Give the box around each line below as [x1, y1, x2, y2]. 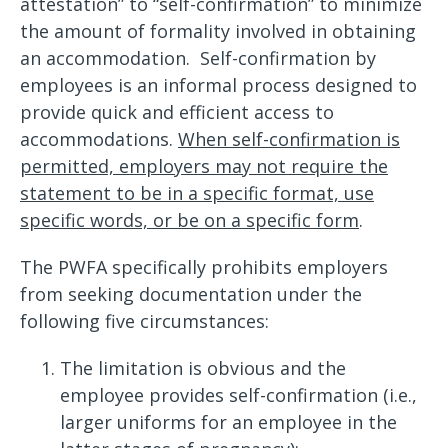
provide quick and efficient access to [20, 100, 334, 124]
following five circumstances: [20, 309, 274, 333]
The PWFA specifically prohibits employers [20, 255, 388, 279]
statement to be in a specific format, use [20, 181, 374, 205]
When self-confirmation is [178, 127, 400, 151]
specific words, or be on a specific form [20, 208, 359, 232]
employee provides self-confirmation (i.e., [60, 383, 417, 407]
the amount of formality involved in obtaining [20, 19, 416, 43]
